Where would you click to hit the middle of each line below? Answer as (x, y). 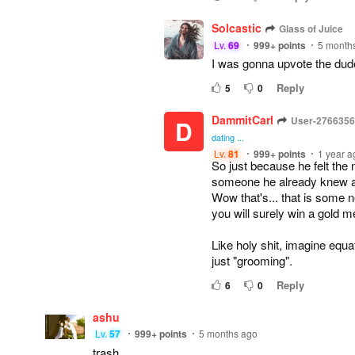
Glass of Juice (311, 29)
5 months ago (228, 333)
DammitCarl (242, 120)
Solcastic (237, 28)
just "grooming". (252, 260)
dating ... (228, 137)
